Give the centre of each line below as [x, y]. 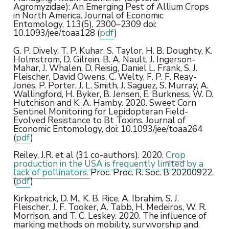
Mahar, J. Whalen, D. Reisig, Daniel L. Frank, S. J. [105, 68]
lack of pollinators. [52, 172]
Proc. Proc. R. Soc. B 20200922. [152, 172]
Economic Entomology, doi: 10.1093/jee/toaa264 [108, 129]
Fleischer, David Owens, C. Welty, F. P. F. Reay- [105, 76]
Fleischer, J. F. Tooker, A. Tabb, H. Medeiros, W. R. [110, 207]
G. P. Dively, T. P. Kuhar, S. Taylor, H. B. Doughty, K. [112, 50]
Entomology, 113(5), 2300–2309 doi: [85, 24]
